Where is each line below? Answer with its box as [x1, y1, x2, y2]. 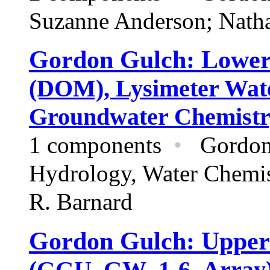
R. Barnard [29, 189, 133, 215]
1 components [29, 133, 174, 159]
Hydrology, [29, 161, 142, 187]
